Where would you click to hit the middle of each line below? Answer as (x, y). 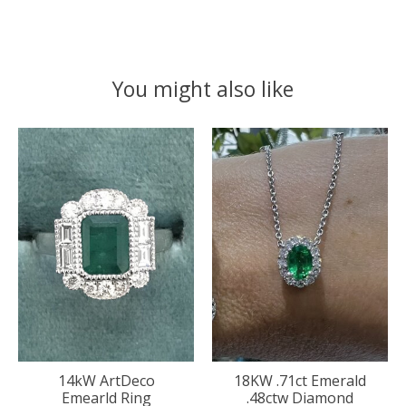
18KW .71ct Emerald (300, 381)
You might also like (203, 89)
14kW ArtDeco (106, 381)
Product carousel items (96, 138)
